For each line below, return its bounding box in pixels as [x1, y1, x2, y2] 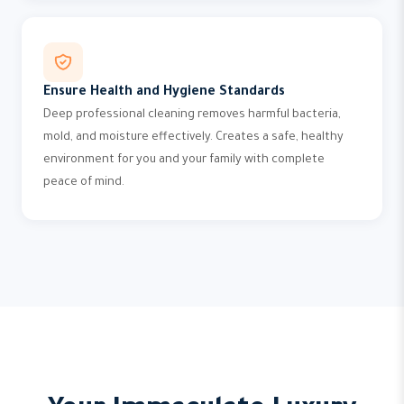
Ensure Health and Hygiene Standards [43, 86, 285, 100]
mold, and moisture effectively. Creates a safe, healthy [43, 132, 344, 144]
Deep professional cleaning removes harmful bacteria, [43, 109, 341, 122]
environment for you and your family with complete [43, 154, 325, 167]
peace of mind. [43, 177, 124, 189]
